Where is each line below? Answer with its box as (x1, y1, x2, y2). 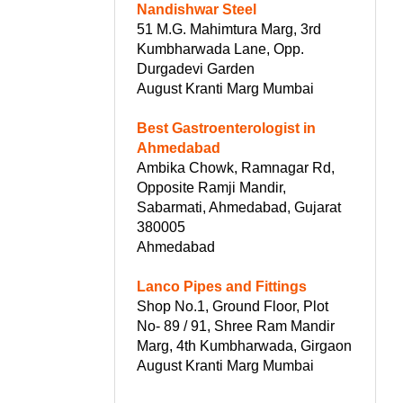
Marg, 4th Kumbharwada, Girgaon (137, 337, 352, 354)
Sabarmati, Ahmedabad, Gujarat (137, 199, 341, 215)
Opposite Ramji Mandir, (137, 179, 286, 195)
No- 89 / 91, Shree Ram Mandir (137, 318, 335, 334)
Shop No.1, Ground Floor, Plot (137, 298, 328, 314)
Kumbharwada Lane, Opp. (137, 40, 304, 57)
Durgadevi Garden (137, 60, 255, 76)
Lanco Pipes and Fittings (137, 278, 307, 294)
